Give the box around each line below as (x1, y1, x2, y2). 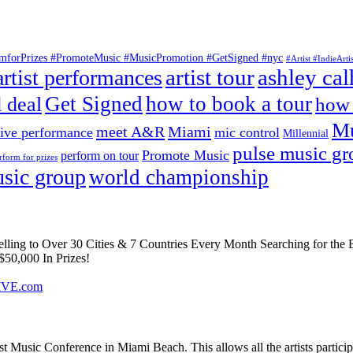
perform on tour (61, 148, 139, 164)
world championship (89, 165, 269, 190)
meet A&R (96, 123, 165, 141)
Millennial (283, 128, 329, 140)
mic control (214, 124, 280, 141)
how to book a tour (146, 92, 312, 117)
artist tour (165, 65, 255, 91)
